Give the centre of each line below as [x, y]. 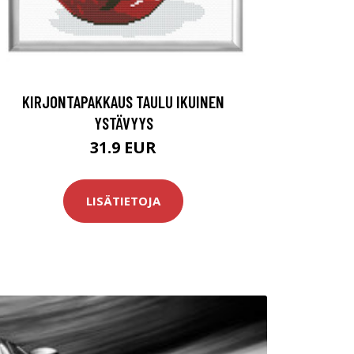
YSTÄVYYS [123, 122]
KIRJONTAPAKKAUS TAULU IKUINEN [123, 101]
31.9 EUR [123, 147]
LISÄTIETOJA [123, 201]
